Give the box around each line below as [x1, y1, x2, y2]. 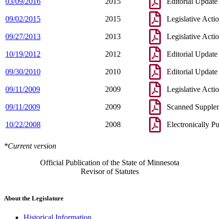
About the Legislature [4, 195, 64, 202]
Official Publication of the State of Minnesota [40, 158, 179, 167]
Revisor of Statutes [80, 167, 139, 176]
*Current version [4, 142, 56, 151]
